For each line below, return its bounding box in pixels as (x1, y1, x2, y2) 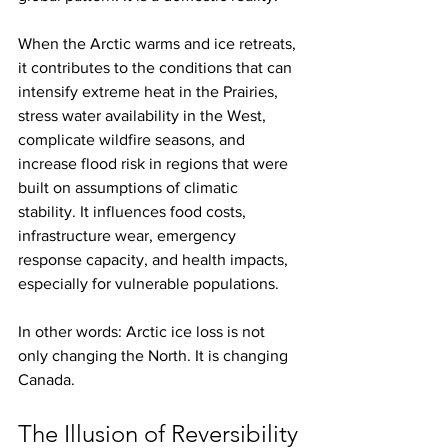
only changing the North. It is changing (18, 347, 292, 365)
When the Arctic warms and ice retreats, (18, 35, 300, 53)
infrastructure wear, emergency (18, 227, 240, 245)
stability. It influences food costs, (18, 203, 250, 221)
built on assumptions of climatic (18, 179, 242, 197)
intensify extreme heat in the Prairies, (18, 83, 282, 101)
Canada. (18, 371, 75, 389)
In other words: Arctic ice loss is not (18, 323, 269, 341)
